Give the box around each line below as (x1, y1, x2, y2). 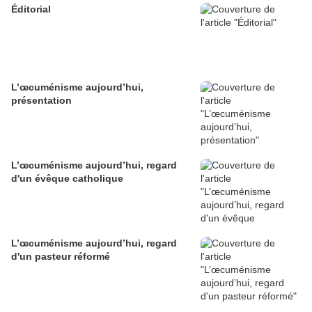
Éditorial (11, 3, 51, 15)
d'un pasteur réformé (11, 251, 110, 263)
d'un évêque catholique (11, 173, 123, 185)
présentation (11, 95, 72, 107)
